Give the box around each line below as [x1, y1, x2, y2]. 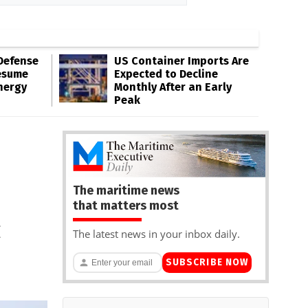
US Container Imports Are [114, 54, 249, 67]
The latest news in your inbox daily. [73, 226, 240, 241]
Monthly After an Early [114, 80, 232, 93]
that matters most [73, 197, 179, 213]
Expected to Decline [114, 67, 218, 80]
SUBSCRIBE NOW [165, 256, 249, 269]
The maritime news [73, 182, 179, 198]
